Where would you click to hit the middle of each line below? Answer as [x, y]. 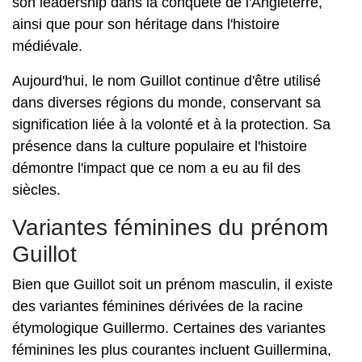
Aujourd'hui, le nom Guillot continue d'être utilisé [166, 81]
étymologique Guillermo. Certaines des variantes [169, 328]
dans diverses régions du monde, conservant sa [166, 103]
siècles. [36, 190]
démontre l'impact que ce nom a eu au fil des [156, 168]
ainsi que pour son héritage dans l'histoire [146, 24]
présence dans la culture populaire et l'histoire [160, 146]
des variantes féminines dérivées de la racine [158, 306]
